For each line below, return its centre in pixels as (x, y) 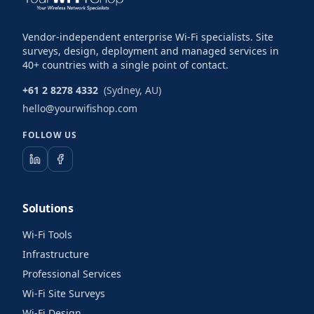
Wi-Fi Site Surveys (64, 293)
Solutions (48, 208)
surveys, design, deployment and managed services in (151, 51)
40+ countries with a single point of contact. (125, 65)
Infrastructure (56, 254)
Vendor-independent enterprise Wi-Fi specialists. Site (148, 37)
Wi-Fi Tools (47, 234)
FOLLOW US (50, 135)
